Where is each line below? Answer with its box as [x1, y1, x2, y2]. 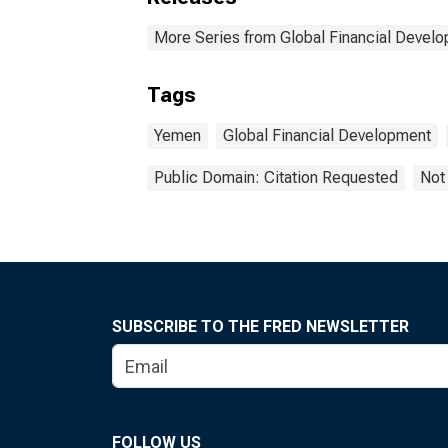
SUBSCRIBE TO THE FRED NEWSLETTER [112, 317, 409, 336]
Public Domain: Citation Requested [154, 168, 398, 187]
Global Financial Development [223, 126, 431, 145]
